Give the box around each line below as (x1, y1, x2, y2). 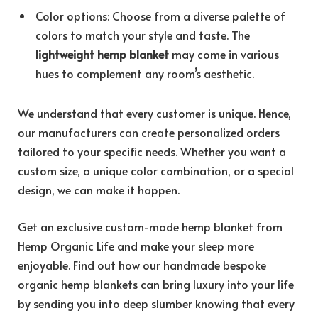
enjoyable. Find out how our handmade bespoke (18, 256, 266, 273)
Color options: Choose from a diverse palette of (35, 8, 285, 24)
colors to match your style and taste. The (35, 27, 250, 43)
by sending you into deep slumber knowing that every (18, 295, 295, 311)
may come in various (172, 46, 279, 62)
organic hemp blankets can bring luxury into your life (18, 275, 294, 292)
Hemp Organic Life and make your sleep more (18, 237, 254, 253)
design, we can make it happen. (18, 181, 180, 197)
